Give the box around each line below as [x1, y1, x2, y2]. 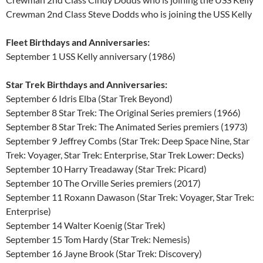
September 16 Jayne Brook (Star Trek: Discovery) [6, 247, 202, 259]
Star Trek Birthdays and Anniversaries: [6, 78, 167, 90]
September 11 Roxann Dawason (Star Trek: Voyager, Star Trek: [6, 191, 254, 203]
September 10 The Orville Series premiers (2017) [6, 177, 201, 188]
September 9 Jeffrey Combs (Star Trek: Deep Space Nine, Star [6, 134, 249, 146]
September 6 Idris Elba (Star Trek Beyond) [6, 92, 173, 104]
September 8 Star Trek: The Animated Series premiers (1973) [6, 120, 248, 132]
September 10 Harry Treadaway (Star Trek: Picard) [6, 163, 207, 174]
